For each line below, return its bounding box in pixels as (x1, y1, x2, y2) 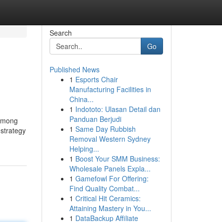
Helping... (69, 144, 99, 154)
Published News (49, 64, 100, 74)
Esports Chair (75, 74, 118, 84)
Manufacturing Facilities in (69, 84, 151, 94)
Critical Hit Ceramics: (75, 193, 141, 203)
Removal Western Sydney (69, 134, 151, 144)
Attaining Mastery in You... (69, 203, 151, 213)
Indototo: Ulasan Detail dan (75, 104, 161, 114)
